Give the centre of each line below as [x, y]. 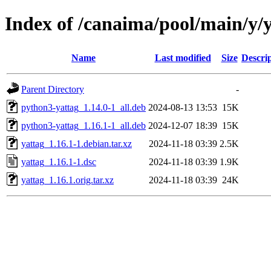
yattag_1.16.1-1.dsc [59, 162]
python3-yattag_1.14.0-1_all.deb [83, 107]
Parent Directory [53, 89]
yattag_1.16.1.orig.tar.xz [67, 180]
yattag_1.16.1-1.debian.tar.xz [77, 143]
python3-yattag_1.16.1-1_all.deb [83, 125]
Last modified [183, 57]
